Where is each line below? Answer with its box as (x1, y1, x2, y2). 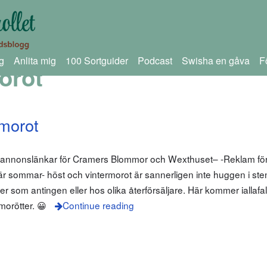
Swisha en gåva (181, 54, 250, 67)
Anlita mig (13, 54, 56, 67)
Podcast (137, 54, 172, 67)
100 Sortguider (65, 54, 128, 67)
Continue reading (62, 198, 134, 212)
